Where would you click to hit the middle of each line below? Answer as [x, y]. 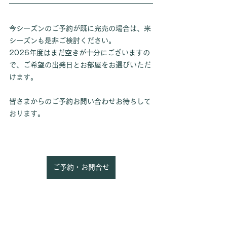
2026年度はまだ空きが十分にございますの [80, 52]
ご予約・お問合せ [81, 167]
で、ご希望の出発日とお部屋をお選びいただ [80, 65]
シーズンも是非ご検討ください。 [62, 40]
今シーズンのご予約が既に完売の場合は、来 [80, 28]
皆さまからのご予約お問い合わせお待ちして [80, 101]
